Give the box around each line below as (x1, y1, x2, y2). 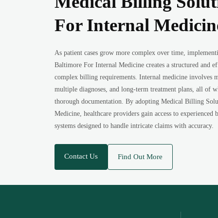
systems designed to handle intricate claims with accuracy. (54, 122, 214, 129)
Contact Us (64, 152, 98, 160)
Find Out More (118, 153, 163, 161)
